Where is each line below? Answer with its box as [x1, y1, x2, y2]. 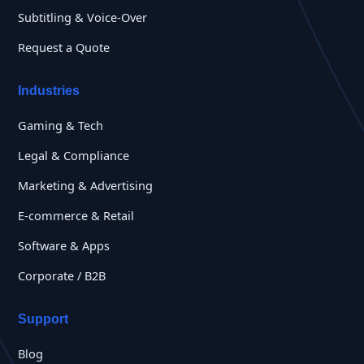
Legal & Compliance [18, 146, 129, 163]
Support [18, 311, 68, 326]
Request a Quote [18, 38, 110, 55]
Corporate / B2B [18, 266, 106, 284]
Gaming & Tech [18, 116, 103, 133]
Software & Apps [18, 236, 110, 253]
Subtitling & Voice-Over [18, 8, 147, 25]
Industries [18, 83, 80, 97]
